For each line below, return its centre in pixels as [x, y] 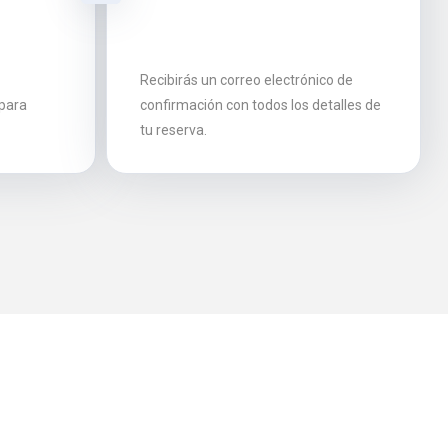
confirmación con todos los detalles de [260, 105]
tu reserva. [173, 130]
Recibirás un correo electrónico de [246, 80]
